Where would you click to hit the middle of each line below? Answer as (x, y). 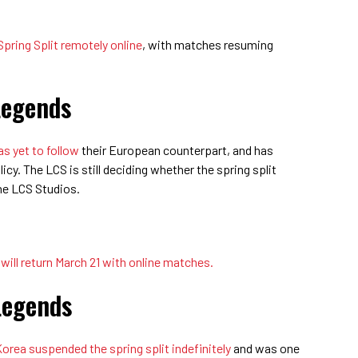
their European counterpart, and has (176, 149)
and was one (265, 348)
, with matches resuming (208, 44)
